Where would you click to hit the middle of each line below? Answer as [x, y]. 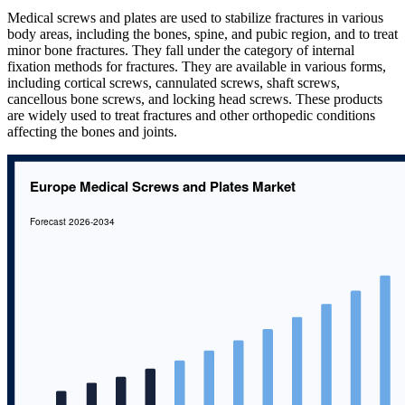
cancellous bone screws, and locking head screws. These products [195, 99]
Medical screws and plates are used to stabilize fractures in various [195, 17]
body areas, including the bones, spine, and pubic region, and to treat [202, 33]
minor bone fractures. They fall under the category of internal [181, 50]
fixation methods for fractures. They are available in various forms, [197, 66]
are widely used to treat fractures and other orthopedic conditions [191, 115]
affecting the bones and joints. [92, 131]
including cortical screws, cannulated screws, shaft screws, [174, 82]
